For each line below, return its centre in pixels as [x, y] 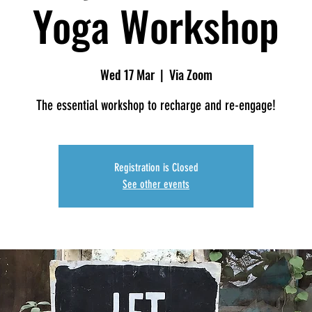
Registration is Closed [156, 167]
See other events [156, 184]
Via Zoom [190, 75]
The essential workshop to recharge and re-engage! [156, 105]
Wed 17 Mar [127, 75]
